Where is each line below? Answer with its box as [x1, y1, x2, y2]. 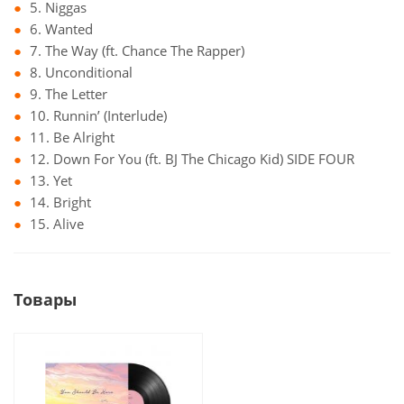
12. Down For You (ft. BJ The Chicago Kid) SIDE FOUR [30, 150, 354, 168]
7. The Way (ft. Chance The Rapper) [30, 41, 244, 60]
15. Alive [30, 215, 84, 233]
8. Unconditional [30, 63, 136, 81]
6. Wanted [30, 20, 93, 38]
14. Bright [30, 193, 91, 211]
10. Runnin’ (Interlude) [30, 106, 167, 124]
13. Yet [30, 171, 72, 189]
